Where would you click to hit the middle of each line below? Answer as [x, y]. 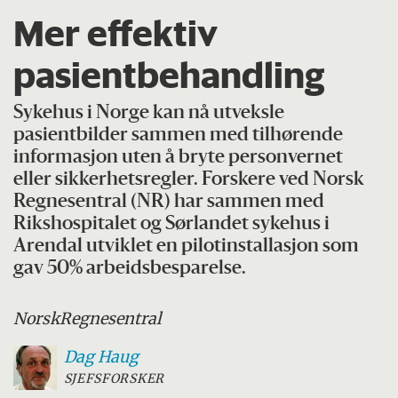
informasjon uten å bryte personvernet [179, 158]
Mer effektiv [116, 33]
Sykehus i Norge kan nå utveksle [149, 114]
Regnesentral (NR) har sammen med [169, 203]
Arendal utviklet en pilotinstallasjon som [187, 247]
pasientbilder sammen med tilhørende [179, 136]
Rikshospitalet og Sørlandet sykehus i [172, 225]
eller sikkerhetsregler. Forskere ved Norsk [189, 180]
